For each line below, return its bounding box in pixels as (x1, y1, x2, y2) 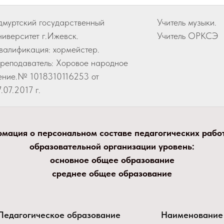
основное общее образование (49, 154, 174, 165)
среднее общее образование (52, 168, 172, 178)
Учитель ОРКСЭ (157, 30, 218, 41)
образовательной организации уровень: (29, 141, 194, 151)
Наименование (161, 209, 223, 220)
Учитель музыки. (157, 17, 216, 27)
